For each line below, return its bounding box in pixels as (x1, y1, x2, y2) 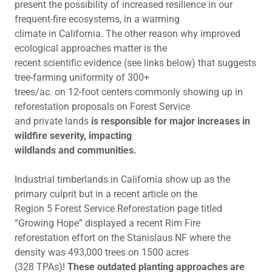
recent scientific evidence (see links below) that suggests (15, 57, 256, 69)
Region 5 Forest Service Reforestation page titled (15, 203, 222, 214)
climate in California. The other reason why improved (15, 28, 240, 39)
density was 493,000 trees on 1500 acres (15, 246, 189, 258)
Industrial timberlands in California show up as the (15, 174, 230, 185)
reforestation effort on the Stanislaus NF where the (15, 232, 231, 243)
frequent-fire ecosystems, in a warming (15, 13, 180, 25)
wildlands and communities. (15, 144, 137, 156)
